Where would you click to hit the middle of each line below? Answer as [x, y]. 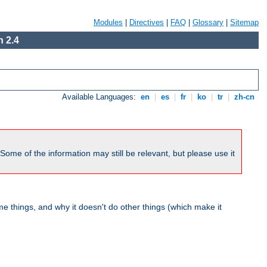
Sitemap [244, 22]
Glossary [208, 22]
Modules [108, 22]
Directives [147, 22]
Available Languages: [100, 97]
